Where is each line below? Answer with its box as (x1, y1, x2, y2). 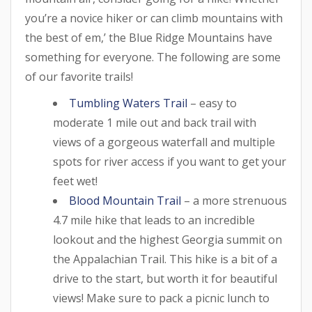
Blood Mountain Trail (69, 192, 181, 208)
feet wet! (53, 173, 97, 189)
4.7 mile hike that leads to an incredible (53, 212, 255, 228)
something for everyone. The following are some (25, 49, 281, 65)
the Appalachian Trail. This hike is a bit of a (53, 251, 277, 267)
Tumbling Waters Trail (69, 95, 187, 111)
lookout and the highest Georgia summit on (53, 231, 282, 247)
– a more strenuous (181, 192, 287, 208)
